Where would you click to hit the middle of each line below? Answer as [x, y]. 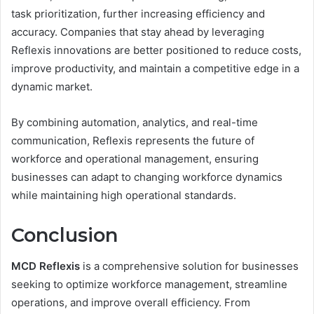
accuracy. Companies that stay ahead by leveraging [138, 32]
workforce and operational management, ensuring [135, 158]
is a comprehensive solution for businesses [189, 266]
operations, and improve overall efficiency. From [131, 303]
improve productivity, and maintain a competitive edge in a [155, 68]
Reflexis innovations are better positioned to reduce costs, [156, 50]
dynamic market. [52, 86]
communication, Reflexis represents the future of [133, 140]
